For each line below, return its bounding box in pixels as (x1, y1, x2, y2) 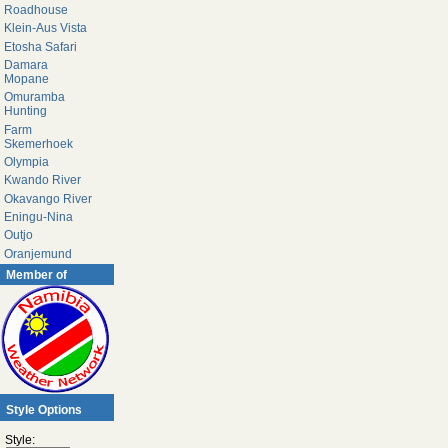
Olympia (3, 154, 49, 169)
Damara (3, 57, 48, 72)
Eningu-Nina (3, 209, 73, 224)
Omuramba (3, 90, 65, 105)
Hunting (3, 104, 47, 119)
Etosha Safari (3, 39, 77, 54)
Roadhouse (3, 2, 68, 17)
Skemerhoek (3, 136, 73, 151)
